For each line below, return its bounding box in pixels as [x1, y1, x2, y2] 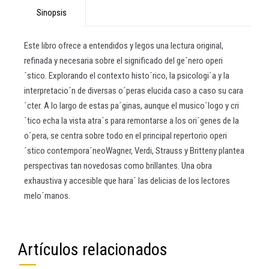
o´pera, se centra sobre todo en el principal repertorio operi [24, 130, 227, 141]
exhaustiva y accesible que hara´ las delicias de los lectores [24, 175, 230, 186]
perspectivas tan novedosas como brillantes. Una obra [24, 160, 212, 171]
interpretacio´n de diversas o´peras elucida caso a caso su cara [24, 85, 243, 96]
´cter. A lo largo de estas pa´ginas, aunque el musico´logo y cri [24, 100, 239, 111]
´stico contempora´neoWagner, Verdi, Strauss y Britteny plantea [24, 145, 244, 156]
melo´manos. [24, 190, 70, 201]
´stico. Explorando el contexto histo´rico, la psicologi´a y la [24, 70, 229, 81]
